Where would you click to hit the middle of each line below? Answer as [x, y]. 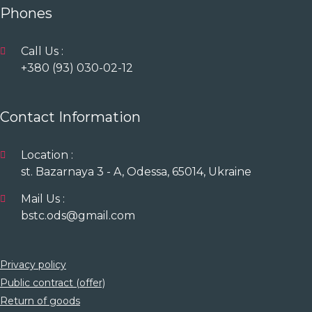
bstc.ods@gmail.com [78, 216]
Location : [47, 155]
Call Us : [42, 51]
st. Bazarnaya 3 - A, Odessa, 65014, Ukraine [136, 172]
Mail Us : [43, 199]
